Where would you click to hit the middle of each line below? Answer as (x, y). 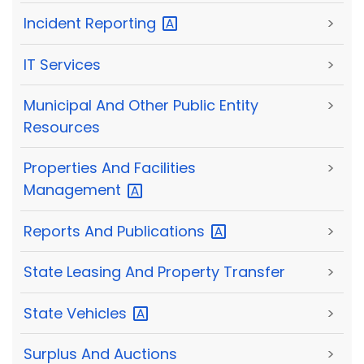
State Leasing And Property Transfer (154, 272)
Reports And (70, 231)
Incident (54, 24)
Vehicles (99, 313)
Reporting (123, 24)
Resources (62, 128)
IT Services (62, 64)
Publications (163, 231)
